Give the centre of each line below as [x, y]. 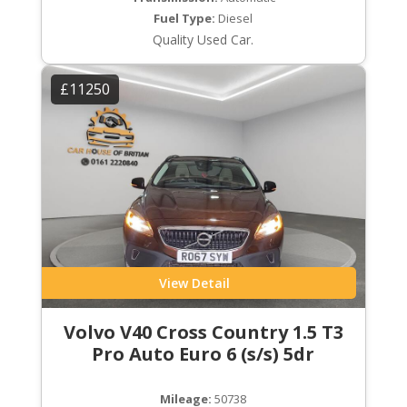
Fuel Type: [185, 19]
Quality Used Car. [203, 40]
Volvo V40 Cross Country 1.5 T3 [203, 333]
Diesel [234, 19]
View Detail [194, 283]
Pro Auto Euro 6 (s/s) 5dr [203, 354]
